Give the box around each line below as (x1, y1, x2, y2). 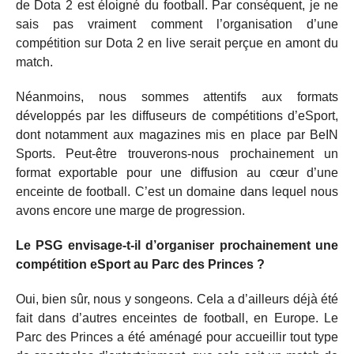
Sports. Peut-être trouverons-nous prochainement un (15, 147, 339, 160)
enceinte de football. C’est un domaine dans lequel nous (15, 185, 339, 198)
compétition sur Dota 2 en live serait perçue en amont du (15, 36, 339, 50)
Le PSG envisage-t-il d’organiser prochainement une (15, 239, 339, 252)
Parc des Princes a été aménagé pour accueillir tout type (15, 330, 339, 344)
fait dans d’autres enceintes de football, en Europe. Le (15, 311, 339, 325)
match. (15, 55, 53, 69)
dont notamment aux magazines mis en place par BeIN (15, 128, 339, 141)
